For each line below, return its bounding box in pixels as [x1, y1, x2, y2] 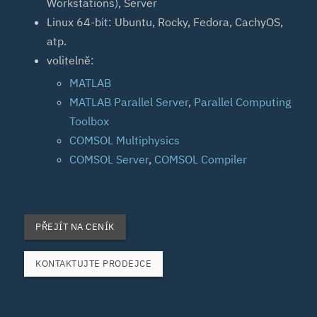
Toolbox [69, 114, 110, 129]
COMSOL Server [69, 152, 149, 167]
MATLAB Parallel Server [69, 95, 189, 110]
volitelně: [47, 53, 95, 68]
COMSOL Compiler [154, 152, 248, 167]
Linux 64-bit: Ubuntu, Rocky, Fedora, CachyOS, [47, 15, 284, 30]
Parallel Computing [194, 95, 292, 110]
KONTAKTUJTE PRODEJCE [35, 258, 152, 270]
